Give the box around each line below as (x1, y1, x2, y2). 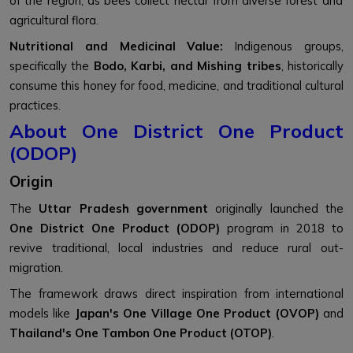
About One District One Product (9, 119, 344, 143)
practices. (9, 98, 61, 113)
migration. (9, 260, 63, 276)
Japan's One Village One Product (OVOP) (74, 306, 319, 321)
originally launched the (208, 201, 344, 217)
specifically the (9, 58, 94, 74)
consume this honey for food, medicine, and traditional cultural (9, 78, 344, 94)
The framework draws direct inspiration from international (9, 286, 344, 302)
